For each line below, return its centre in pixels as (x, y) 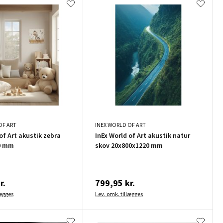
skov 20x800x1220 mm (129, 145)
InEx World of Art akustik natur (143, 135)
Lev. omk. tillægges (119, 194)
